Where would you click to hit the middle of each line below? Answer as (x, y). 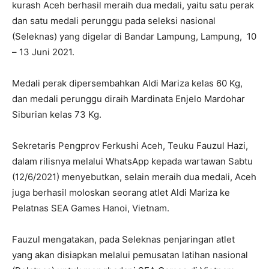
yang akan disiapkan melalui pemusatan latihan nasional (130, 255)
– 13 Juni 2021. (43, 52)
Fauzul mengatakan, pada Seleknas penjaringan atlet (123, 239)
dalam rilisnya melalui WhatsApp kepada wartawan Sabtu (132, 161)
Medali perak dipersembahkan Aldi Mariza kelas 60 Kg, (127, 83)
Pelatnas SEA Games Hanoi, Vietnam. (91, 208)
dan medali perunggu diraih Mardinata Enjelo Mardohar (128, 98)
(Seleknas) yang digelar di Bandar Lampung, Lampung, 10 (134, 36)
